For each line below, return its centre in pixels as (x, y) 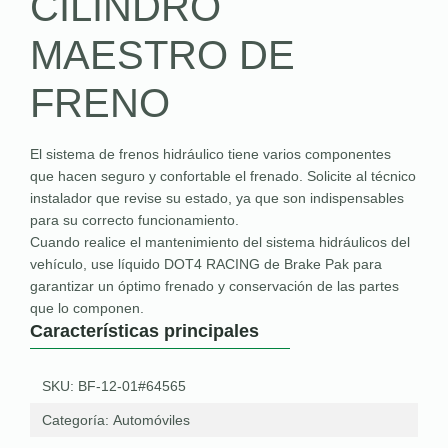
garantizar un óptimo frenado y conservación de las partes (214, 285)
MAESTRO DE (162, 54)
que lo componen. (87, 307)
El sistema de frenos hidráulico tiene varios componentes (210, 153)
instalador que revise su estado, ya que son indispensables (217, 197)
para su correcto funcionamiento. (134, 219)
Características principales (144, 330)
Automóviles (151, 419)
